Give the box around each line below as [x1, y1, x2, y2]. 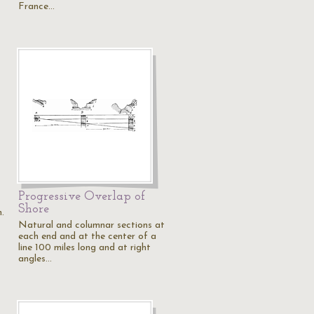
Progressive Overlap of [18, 190, 145, 203]
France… [18, 1, 55, 12]
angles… [18, 254, 52, 264]
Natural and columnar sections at [18, 220, 165, 231]
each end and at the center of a [18, 231, 156, 242]
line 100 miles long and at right [18, 243, 151, 253]
